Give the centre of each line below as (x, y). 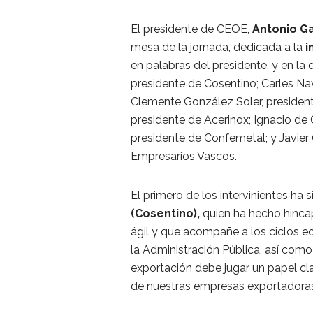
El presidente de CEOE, (191, 29)
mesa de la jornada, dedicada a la (218, 47)
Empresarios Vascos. (184, 156)
